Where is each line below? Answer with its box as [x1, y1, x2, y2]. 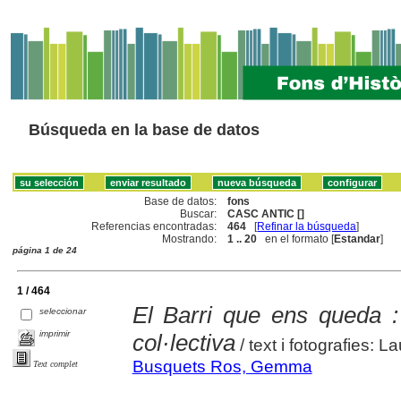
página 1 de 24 [13, 244, 77, 255]
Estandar [334, 232, 381, 245]
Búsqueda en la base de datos [29, 121, 260, 139]
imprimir [39, 328, 71, 338]
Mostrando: [162, 232, 218, 245]
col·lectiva [132, 328, 235, 356]
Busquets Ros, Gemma [132, 356, 312, 376]
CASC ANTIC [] [227, 207, 305, 220]
